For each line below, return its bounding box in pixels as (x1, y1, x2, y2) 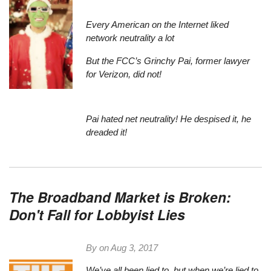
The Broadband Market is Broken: (9, 186, 232, 207)
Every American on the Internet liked (86, 19, 229, 30)
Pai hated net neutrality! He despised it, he (86, 113, 252, 124)
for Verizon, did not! (86, 68, 162, 79)
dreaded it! (86, 126, 128, 137)
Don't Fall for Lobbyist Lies (9, 204, 186, 224)
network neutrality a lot (86, 33, 175, 44)
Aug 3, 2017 (111, 243, 158, 253)
